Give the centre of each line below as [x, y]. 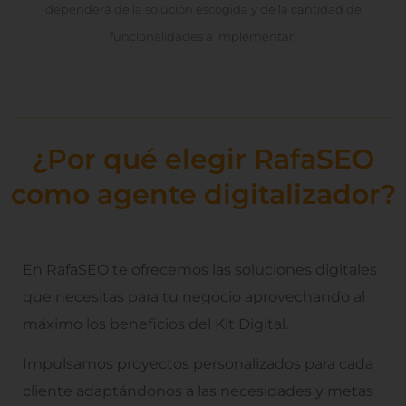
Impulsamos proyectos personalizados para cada [198, 364]
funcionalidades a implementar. [203, 37]
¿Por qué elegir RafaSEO [203, 159]
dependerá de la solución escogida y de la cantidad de [203, 10]
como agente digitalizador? [203, 194]
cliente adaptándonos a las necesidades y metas [198, 391]
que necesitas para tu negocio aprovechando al [194, 296]
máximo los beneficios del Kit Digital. [155, 324]
